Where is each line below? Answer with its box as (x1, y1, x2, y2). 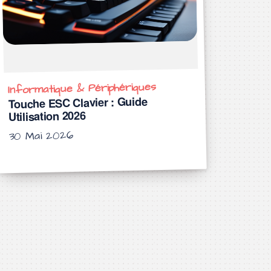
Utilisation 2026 (8, 106, 86, 125)
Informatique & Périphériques (7, 79, 157, 98)
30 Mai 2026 (13, 127, 74, 145)
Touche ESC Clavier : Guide (8, 93, 148, 113)
